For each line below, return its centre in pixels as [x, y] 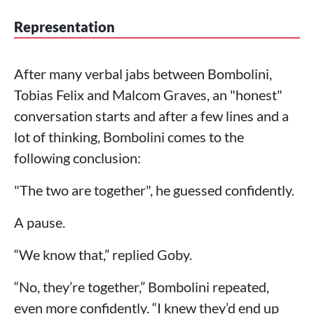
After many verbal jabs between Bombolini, [143, 73]
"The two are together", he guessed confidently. [154, 190]
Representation [64, 26]
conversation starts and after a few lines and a [151, 115]
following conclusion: [77, 157]
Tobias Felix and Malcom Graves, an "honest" [148, 94]
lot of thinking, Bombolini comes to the [129, 136]
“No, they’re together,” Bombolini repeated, [142, 286]
